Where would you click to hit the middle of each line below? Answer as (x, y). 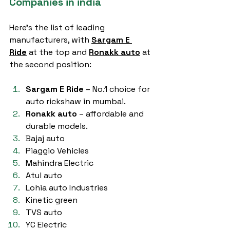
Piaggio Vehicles (57, 151)
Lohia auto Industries (67, 188)
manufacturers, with (50, 40)
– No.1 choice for (118, 89)
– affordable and (111, 114)
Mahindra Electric (60, 163)
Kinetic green (52, 200)
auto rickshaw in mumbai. (76, 101)
